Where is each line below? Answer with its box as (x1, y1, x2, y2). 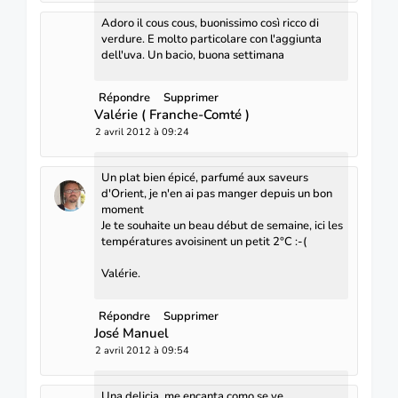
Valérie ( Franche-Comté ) (94, 105, 250, 123)
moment (101, 201, 144, 218)
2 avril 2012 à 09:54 (95, 343, 189, 357)
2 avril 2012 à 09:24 (95, 124, 189, 139)
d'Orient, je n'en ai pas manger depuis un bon (101, 185, 332, 202)
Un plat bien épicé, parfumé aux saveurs (101, 169, 308, 186)
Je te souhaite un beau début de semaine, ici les (101, 217, 343, 234)
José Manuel (94, 323, 169, 342)
